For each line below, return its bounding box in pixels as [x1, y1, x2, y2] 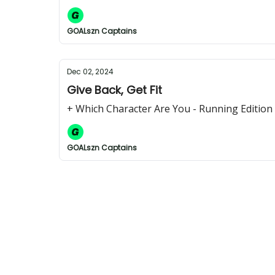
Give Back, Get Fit [67, 82, 162, 98]
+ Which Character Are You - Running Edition [67, 102, 273, 115]
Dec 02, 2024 [67, 66, 114, 77]
